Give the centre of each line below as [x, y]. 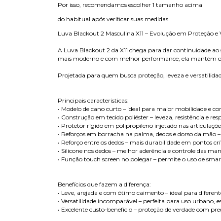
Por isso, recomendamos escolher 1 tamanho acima [130, 5]
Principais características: [93, 101]
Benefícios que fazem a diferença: [104, 184]
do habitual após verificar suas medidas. [114, 19]
